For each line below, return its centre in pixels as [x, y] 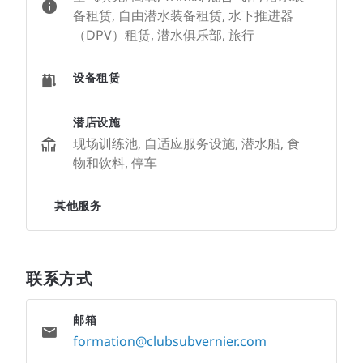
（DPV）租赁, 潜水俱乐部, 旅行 [164, 35]
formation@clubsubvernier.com [170, 341]
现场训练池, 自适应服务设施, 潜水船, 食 [186, 143]
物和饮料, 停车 [115, 163]
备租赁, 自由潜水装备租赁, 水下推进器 [183, 15]
